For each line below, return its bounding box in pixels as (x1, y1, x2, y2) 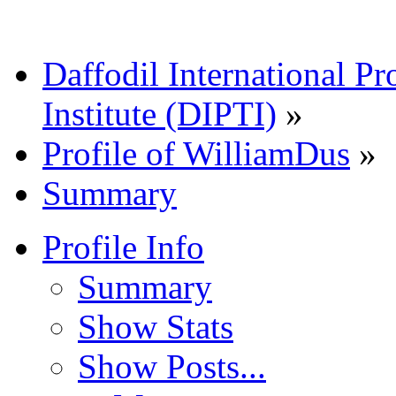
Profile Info (42, 227, 204, 266)
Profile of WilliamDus (42, 133, 350, 172)
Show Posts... (78, 346, 266, 385)
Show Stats (78, 307, 233, 346)
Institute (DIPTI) (42, 94, 277, 133)
